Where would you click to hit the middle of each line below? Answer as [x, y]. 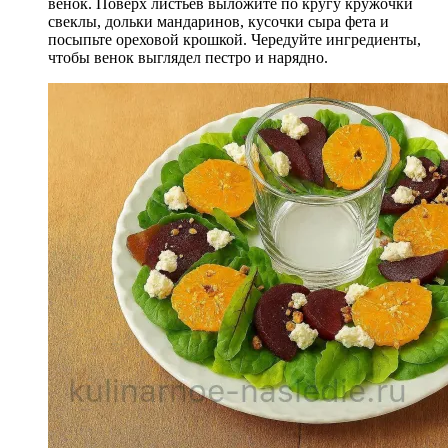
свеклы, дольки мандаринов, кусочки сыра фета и [218, 22]
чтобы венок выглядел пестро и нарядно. [188, 58]
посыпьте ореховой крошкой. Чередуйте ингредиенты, [234, 40]
